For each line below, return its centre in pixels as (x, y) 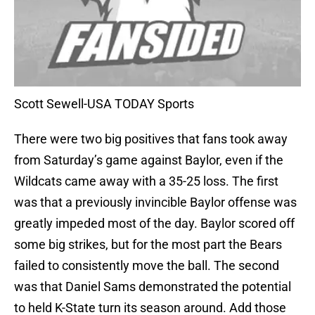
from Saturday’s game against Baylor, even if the (149, 160)
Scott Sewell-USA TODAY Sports (104, 104)
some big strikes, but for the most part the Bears (148, 245)
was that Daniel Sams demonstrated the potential (153, 287)
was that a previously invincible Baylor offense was (155, 202)
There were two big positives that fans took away (151, 139)
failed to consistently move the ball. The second (147, 266)
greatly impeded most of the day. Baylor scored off (154, 224)
